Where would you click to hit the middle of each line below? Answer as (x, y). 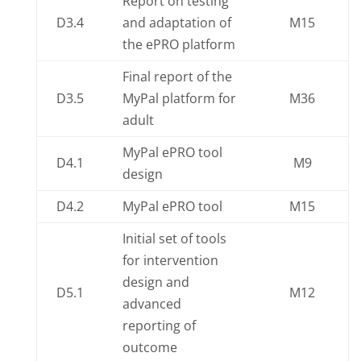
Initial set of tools (174, 239)
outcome (149, 347)
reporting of (159, 326)
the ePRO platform (178, 44)
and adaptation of (176, 23)
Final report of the (177, 77)
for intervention (170, 260)
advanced (151, 304)
